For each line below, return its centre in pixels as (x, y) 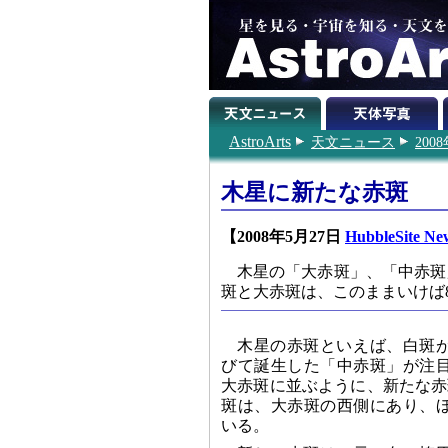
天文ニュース (353, 142)
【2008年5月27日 (283, 236)
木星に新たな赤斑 (314, 192)
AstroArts (260, 141)
